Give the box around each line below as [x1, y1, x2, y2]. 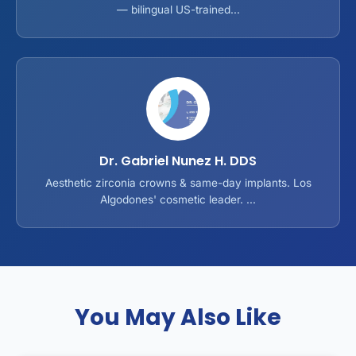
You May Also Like [75, 301, 281, 333]
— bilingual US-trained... [116, 2, 240, 16]
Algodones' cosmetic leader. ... [100, 192, 256, 206]
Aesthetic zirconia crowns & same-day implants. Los [44, 176, 311, 189]
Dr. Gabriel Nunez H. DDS [99, 151, 257, 170]
